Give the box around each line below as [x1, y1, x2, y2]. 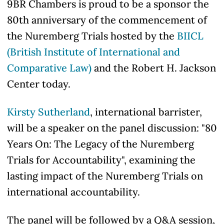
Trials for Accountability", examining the [7, 153, 195, 166]
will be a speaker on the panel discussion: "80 [7, 121, 217, 134]
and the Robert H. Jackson [91, 61, 216, 74]
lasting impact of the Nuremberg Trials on [7, 169, 203, 182]
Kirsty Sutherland [7, 105, 90, 118]
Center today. [7, 77, 70, 90]
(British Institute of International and [7, 45, 180, 58]
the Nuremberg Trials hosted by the [7, 29, 177, 42]
